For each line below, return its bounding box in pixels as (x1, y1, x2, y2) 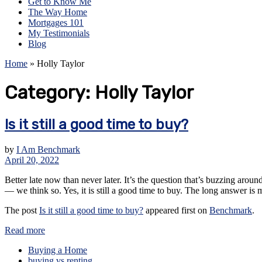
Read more (5, 225, 45, 235)
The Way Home (28, 6, 87, 17)
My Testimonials (28, 27, 89, 38)
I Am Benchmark (16, 144, 80, 154)
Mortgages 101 (28, 17, 84, 27)
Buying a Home (28, 244, 87, 255)
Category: (5, 81, 95, 104)
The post (5, 205, 39, 215)
